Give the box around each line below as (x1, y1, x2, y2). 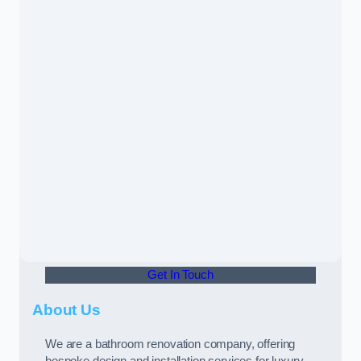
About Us (32, 301, 101, 318)
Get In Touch (147, 268, 214, 281)
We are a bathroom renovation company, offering (45, 338, 296, 351)
